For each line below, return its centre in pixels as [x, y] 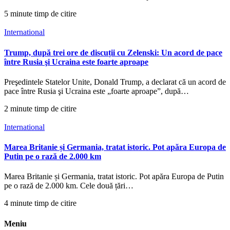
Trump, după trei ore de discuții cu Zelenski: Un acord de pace [113, 52]
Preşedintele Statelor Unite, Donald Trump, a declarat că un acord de [115, 82]
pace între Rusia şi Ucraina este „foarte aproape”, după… [97, 91]
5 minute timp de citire [40, 14]
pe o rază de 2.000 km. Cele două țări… [69, 186]
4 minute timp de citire [40, 203]
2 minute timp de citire [40, 108]
